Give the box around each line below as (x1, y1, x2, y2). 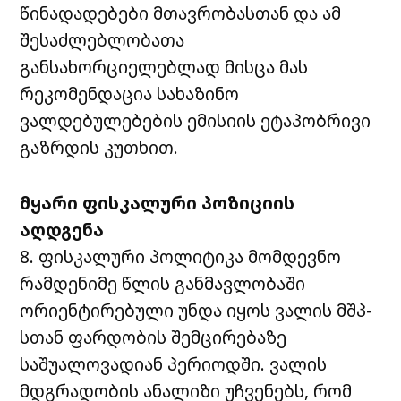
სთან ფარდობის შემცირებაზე (20, 324, 287, 349)
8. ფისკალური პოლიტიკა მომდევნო (20, 243, 342, 269)
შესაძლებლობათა (20, 27, 185, 52)
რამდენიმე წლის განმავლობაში (20, 270, 306, 295)
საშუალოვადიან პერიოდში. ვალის (20, 351, 328, 376)
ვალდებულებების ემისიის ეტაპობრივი (20, 107, 371, 132)
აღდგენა (20, 217, 105, 242)
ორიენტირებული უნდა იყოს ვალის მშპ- (20, 297, 373, 322)
